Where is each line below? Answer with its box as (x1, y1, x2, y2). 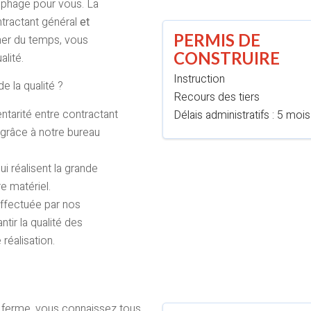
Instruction (174, 71, 225, 87)
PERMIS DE (174, 30, 260, 50)
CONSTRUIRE (174, 48, 280, 68)
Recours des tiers (174, 89, 260, 106)
